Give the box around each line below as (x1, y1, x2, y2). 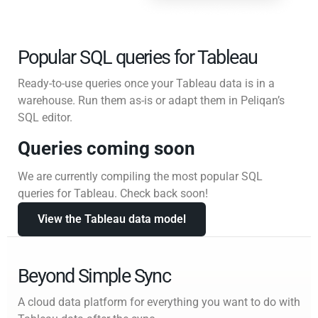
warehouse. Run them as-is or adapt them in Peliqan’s (18, 93, 285, 107)
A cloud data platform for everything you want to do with (18, 295, 300, 309)
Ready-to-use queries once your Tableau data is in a (18, 76, 275, 90)
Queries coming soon (18, 137, 195, 159)
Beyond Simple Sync (18, 264, 171, 287)
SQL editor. (18, 110, 72, 124)
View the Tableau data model (38, 212, 186, 226)
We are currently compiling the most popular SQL (18, 169, 263, 183)
